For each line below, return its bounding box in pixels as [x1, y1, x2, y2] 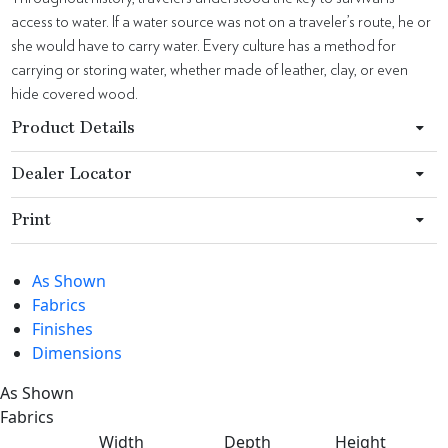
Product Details [11, 120, 136, 137]
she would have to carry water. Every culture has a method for [11, 38, 397, 54]
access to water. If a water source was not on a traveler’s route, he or [11, 14, 432, 30]
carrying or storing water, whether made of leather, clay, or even [11, 62, 409, 78]
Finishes [32, 318, 93, 340]
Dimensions [32, 342, 122, 364]
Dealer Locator [11, 166, 133, 183]
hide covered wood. [11, 86, 139, 102]
